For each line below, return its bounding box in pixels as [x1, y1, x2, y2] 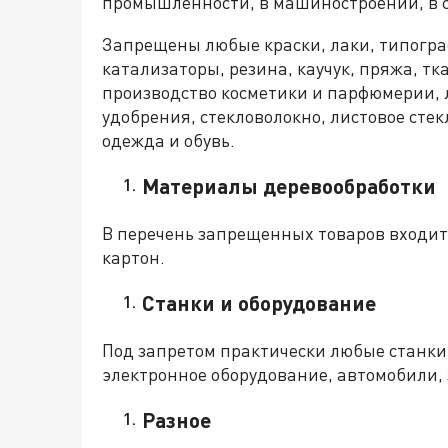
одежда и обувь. [102, 129, 235, 152]
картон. [102, 246, 165, 269]
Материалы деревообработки [142, 173, 436, 199]
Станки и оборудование [142, 290, 376, 316]
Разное [142, 407, 211, 433]
